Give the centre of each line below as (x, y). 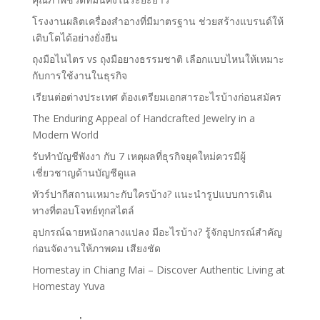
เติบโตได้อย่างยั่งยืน (75, 38)
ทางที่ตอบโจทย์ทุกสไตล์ (83, 211)
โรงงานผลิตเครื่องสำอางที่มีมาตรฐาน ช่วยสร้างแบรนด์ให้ (157, 21)
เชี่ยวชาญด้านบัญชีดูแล (84, 173)
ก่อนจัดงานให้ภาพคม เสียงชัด (96, 249)
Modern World (65, 135)
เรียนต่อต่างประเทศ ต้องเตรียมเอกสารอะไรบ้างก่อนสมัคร (156, 97)
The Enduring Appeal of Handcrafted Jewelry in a (143, 119)
